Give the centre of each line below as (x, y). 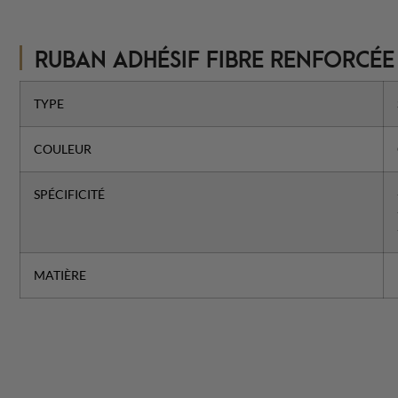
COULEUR (63, 149)
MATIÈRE (60, 275)
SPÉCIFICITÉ (69, 194)
